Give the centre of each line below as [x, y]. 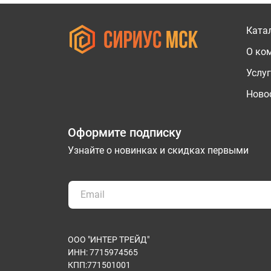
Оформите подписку [125, 132]
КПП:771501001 [99, 265]
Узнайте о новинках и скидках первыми [158, 150]
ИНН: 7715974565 [103, 252]
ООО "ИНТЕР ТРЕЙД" [109, 240]
